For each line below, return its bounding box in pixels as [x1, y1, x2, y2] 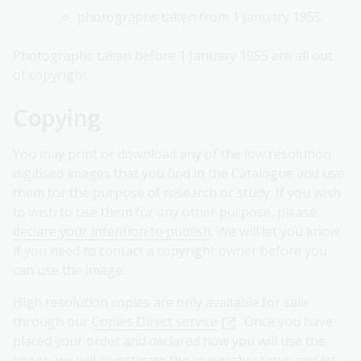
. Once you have [239, 313, 333, 331]
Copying [13, 102, 102, 134]
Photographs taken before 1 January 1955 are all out [13, 47, 333, 65]
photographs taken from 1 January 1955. [77, 8, 324, 27]
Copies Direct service [92, 313, 218, 331]
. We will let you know [211, 222, 339, 241]
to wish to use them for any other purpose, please [13, 203, 317, 222]
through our [13, 313, 92, 331]
